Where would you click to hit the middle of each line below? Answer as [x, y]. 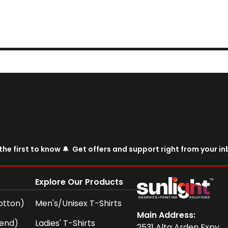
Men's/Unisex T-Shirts [78, 204]
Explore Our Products [79, 182]
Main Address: [166, 215]
